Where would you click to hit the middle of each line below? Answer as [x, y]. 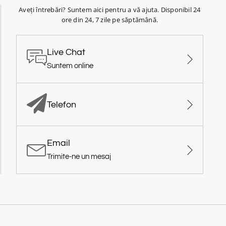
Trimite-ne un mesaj [79, 157]
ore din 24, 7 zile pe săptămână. [110, 20]
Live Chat [66, 52]
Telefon [61, 104]
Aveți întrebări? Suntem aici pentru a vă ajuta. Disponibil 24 [110, 10]
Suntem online [70, 66]
